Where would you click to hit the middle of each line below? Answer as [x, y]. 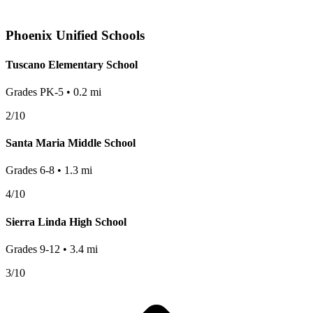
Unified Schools [99, 36]
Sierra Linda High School [66, 221]
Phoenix [29, 36]
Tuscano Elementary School [72, 64]
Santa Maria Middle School [71, 143]
